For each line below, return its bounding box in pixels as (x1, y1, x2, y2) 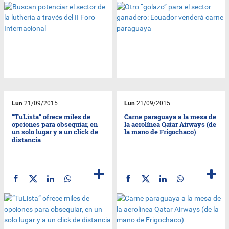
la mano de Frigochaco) (124, 127, 197, 136)
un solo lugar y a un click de (12, 127, 99, 136)
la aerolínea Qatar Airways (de (124, 119, 217, 129)
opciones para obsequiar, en (12, 119, 98, 129)
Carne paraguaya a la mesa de (124, 111, 217, 121)
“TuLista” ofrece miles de (12, 111, 91, 121)
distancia (12, 134, 41, 144)
